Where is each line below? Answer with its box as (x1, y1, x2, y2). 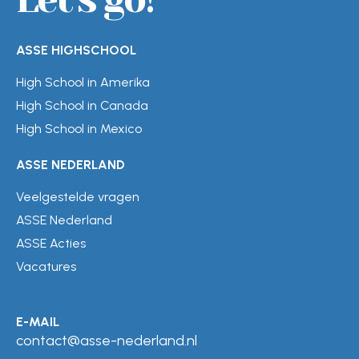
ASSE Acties (16, 235, 86, 251)
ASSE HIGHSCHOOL (16, 42, 136, 58)
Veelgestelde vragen (16, 188, 139, 204)
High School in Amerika (16, 74, 150, 90)
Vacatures (16, 258, 76, 274)
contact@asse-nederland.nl (16, 331, 197, 349)
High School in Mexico (16, 120, 142, 136)
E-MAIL (16, 313, 59, 329)
